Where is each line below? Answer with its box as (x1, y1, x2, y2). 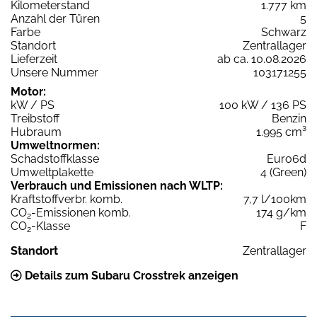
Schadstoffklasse (11, 152, 99, 166)
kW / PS (11, 98, 54, 113)
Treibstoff (11, 112, 59, 126)
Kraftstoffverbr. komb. (11, 192, 122, 207)
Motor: (11, 85, 46, 99)
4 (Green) (260, 166, 306, 180)
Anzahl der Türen (11, 12, 100, 26)
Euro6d (267, 152, 306, 166)
